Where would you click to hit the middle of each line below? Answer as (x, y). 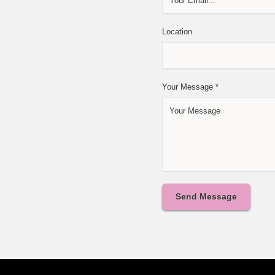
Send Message (206, 197)
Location (177, 32)
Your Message (189, 87)
